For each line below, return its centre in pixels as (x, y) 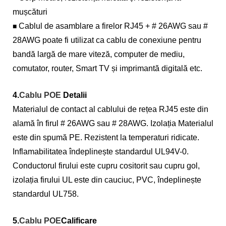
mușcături (30, 12)
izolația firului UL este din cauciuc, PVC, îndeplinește (107, 180)
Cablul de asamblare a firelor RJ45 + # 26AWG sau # (113, 26)
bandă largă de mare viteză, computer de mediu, (99, 54)
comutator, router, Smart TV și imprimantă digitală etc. (107, 68)
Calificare (79, 221)
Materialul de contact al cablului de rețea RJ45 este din (110, 109)
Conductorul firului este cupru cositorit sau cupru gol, (106, 166)
